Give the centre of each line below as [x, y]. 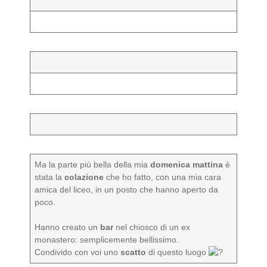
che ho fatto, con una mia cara [163, 177]
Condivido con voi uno [78, 252]
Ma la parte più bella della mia [93, 164]
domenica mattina [187, 164]
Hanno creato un [68, 227]
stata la [50, 177]
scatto [133, 252]
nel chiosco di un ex [152, 227]
